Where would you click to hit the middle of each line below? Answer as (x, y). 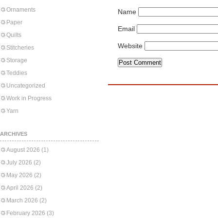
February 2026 (26, 213)
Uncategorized (26, 86)
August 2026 (23, 150)
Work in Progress (29, 98)
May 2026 (19, 175)
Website (130, 46)
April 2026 (20, 188)
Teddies (17, 73)
